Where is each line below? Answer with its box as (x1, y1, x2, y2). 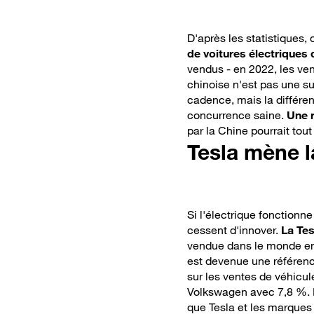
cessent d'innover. (187, 223, 281, 238)
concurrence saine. (187, 108, 287, 123)
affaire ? (50, 25, 93, 39)
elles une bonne (50, 9, 132, 24)
